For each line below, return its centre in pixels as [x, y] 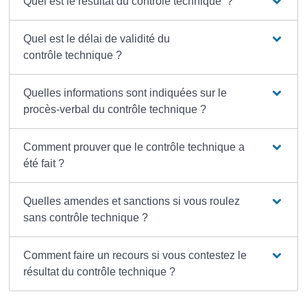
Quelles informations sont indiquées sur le [125, 93]
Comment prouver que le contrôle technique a [134, 147]
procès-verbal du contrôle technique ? [114, 109]
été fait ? [44, 163]
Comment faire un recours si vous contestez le [135, 255]
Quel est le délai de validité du [96, 38]
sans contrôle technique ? [85, 217]
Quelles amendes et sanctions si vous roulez [131, 201]
